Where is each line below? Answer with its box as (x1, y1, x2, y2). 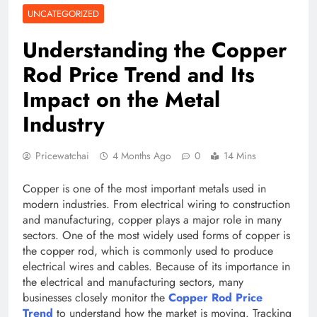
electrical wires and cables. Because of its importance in (23, 258, 290, 275)
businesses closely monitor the (23, 289, 168, 306)
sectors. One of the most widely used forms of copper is (23, 227, 290, 244)
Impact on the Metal (23, 84, 220, 115)
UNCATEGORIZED (28, 7, 99, 21)
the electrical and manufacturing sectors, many (23, 274, 243, 291)
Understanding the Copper (23, 35, 287, 66)
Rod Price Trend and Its (23, 59, 255, 91)
